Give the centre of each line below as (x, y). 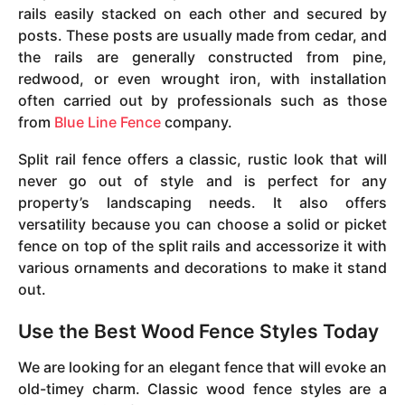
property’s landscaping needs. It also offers (202, 202)
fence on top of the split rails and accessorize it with (202, 245)
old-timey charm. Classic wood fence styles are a (202, 389)
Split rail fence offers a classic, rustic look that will (202, 159)
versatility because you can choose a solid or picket (202, 224)
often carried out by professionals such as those (202, 101)
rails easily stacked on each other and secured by (202, 14)
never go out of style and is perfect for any (202, 180)
